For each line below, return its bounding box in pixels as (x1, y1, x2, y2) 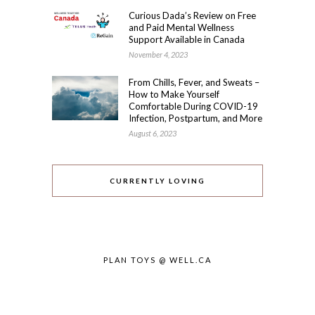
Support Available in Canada (129, 34, 245, 45)
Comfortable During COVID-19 (129, 101, 258, 112)
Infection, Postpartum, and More (129, 112, 262, 124)
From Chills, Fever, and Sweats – (129, 77, 259, 88)
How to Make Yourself (129, 89, 219, 100)
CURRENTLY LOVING (110, 176, 205, 185)
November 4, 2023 (129, 50, 188, 59)
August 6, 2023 (129, 129, 176, 138)
